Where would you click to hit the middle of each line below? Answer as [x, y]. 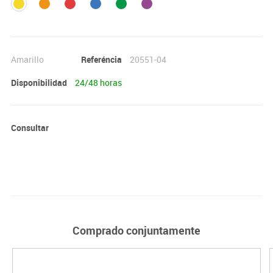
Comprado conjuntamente [136, 230]
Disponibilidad [39, 82]
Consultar [30, 127]
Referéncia [101, 59]
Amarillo [27, 59]
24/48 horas [98, 82]
